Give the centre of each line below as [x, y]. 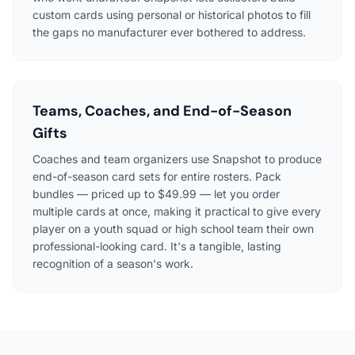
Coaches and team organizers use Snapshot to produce [177, 159]
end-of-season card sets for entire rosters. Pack [157, 177]
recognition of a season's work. [113, 264]
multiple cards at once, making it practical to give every [177, 212]
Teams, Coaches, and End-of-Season [162, 111]
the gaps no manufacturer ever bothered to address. [169, 32]
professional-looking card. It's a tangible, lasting [157, 246]
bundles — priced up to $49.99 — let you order [156, 194]
